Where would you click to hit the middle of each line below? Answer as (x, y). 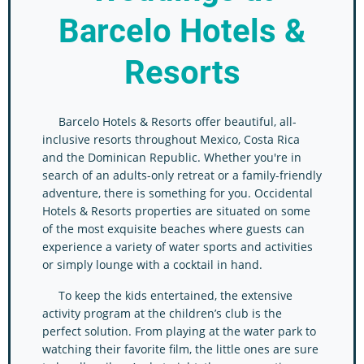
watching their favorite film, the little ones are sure (180, 349)
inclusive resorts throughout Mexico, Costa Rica (171, 139)
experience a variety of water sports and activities (178, 247)
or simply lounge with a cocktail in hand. (152, 264)
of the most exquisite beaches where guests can (173, 229)
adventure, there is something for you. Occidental (178, 193)
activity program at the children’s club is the (162, 313)
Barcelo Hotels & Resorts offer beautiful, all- (169, 121)
